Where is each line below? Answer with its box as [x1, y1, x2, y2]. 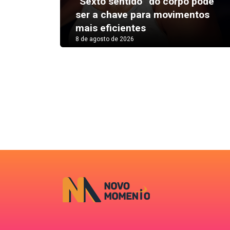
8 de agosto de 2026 [75, 35, 134, 43]
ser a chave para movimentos [75, 8, 209, 21]
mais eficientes [75, 22, 146, 34]
